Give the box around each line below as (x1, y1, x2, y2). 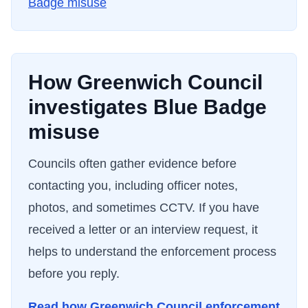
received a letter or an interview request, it (28, 223, 258, 236)
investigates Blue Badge (28, 96, 267, 118)
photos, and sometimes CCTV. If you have (28, 201, 259, 214)
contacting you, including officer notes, (28, 179, 238, 192)
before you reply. (28, 267, 120, 280)
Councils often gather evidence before (28, 157, 236, 170)
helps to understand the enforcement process (28, 245, 276, 258)
